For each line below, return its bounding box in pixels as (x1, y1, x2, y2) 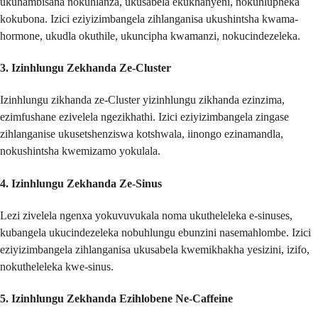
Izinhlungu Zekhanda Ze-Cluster (11, 62, 171, 75)
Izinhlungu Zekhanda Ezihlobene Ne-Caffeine (11, 292, 233, 305)
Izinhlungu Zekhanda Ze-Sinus (11, 177, 162, 190)
